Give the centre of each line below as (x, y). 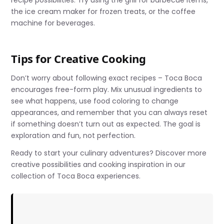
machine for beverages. (53, 23)
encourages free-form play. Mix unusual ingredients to (107, 89)
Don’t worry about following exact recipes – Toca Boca (107, 78)
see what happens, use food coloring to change (95, 101)
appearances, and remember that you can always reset (109, 112)
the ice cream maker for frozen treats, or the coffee (103, 11)
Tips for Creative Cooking (78, 58)
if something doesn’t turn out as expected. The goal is (106, 124)
